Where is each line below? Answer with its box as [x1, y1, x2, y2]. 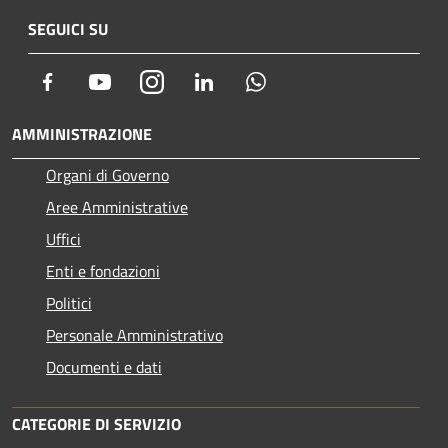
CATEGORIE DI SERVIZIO [12, 412, 181, 436]
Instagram [163, 69, 232, 93]
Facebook [59, 69, 121, 93]
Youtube [111, 69, 167, 93]
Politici [46, 291, 92, 315]
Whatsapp [267, 69, 335, 93]
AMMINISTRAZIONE [12, 122, 152, 146]
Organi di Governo [46, 163, 169, 187]
